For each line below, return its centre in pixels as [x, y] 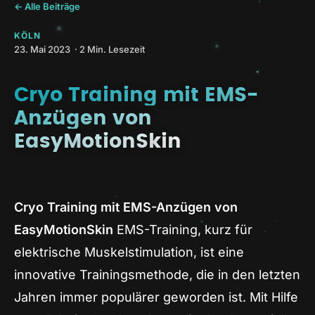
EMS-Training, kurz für [183, 229]
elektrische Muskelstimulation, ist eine [129, 252]
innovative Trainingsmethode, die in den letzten [157, 274]
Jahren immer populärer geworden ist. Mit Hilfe [156, 297]
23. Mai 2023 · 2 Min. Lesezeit [79, 49]
